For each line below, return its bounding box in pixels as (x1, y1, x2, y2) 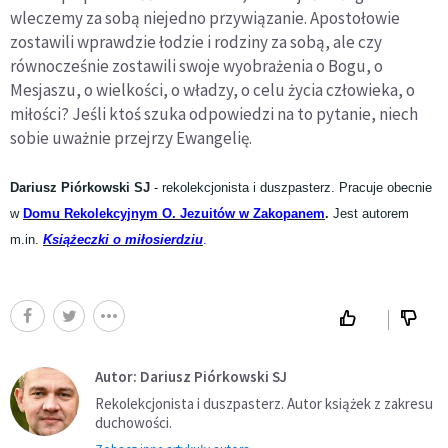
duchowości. (95, 413, 175, 433)
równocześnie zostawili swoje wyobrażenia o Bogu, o (10, 55, 383, 78)
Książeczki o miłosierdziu (43, 233, 203, 248)
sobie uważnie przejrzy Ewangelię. (10, 127, 252, 150)
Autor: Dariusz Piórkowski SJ (95, 367, 287, 387)
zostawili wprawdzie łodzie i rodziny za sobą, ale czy (10, 31, 382, 54)
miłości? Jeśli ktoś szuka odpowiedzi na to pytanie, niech (10, 103, 418, 126)
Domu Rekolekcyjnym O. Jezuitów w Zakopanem (23, 207, 325, 222)
